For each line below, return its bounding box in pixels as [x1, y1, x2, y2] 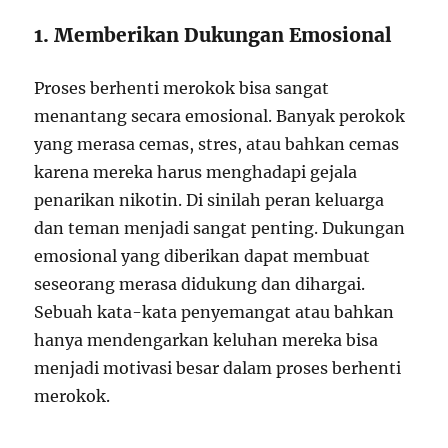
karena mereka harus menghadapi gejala [34, 162, 358, 183]
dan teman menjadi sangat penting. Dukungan [34, 218, 406, 239]
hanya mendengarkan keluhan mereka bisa [34, 330, 379, 351]
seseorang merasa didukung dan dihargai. [34, 274, 366, 295]
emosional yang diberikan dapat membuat [34, 246, 371, 267]
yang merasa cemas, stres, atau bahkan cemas [34, 134, 400, 155]
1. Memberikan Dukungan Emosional [34, 23, 393, 48]
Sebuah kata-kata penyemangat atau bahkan [34, 302, 395, 323]
